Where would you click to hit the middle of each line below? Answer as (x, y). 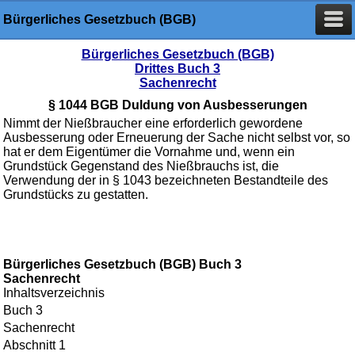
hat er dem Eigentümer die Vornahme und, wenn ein (149, 152)
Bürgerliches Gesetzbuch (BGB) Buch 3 (122, 264)
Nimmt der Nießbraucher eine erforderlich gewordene (153, 123)
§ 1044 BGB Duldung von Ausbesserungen (177, 105)
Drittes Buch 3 (177, 69)
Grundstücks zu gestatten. (76, 195)
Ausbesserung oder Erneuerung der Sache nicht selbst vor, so (177, 137)
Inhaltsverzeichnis (54, 293)
